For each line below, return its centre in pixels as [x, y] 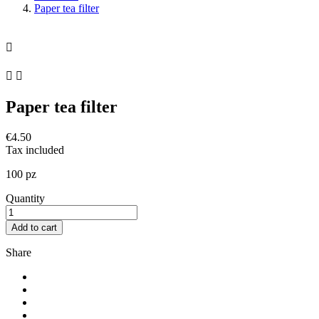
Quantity [25, 198]
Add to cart [34, 227]
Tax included [35, 150]
